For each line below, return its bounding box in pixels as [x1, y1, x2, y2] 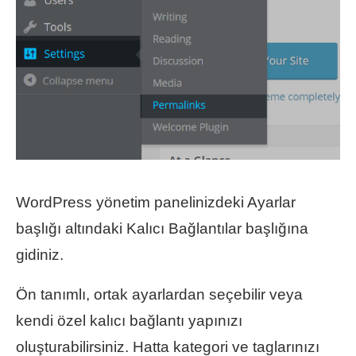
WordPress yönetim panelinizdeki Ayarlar [16, 193, 296, 211]
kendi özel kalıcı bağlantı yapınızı [16, 311, 242, 329]
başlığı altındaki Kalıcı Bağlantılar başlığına [16, 219, 308, 237]
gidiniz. [16, 246, 64, 263]
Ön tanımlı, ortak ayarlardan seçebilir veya [16, 285, 303, 303]
